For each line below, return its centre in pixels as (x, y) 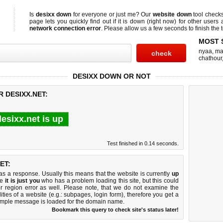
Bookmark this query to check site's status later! (115, 210)
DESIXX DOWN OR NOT (111, 76)
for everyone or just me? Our (112, 14)
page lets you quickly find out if (74, 21)
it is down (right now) (147, 21)
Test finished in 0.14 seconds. (143, 143)
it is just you (22, 181)
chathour (210, 58)
